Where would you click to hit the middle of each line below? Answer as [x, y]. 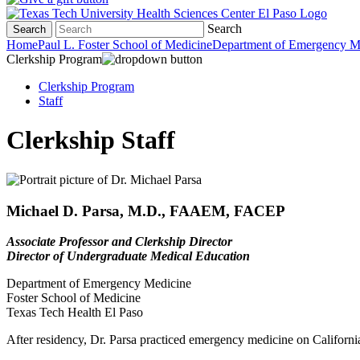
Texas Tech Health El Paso [75, 313]
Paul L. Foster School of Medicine [125, 45]
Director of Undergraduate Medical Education [128, 256]
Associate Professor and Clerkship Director [119, 242]
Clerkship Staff [91, 140]
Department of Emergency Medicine [99, 284]
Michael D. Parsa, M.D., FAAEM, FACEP [146, 211]
